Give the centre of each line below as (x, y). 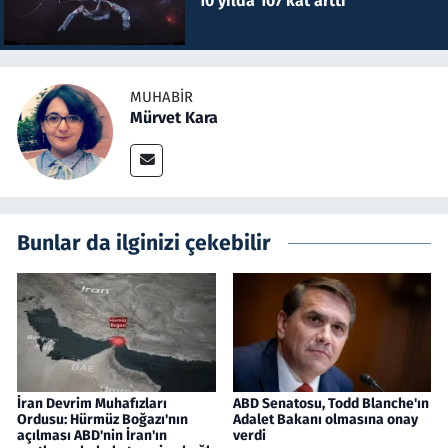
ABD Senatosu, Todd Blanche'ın (330, 403)
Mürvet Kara (174, 118)
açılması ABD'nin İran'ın (92, 435)
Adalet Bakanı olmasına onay (325, 419)
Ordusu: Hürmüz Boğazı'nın (102, 419)
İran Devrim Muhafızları (92, 403)
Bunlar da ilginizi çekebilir (144, 242)
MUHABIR (161, 97)
